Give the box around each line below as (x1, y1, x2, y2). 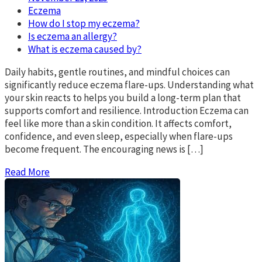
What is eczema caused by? (28, 43, 142, 56)
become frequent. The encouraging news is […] (5, 143, 204, 156)
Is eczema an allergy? (28, 30, 117, 43)
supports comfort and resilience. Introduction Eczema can (5, 104, 249, 118)
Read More (5, 166, 50, 179)
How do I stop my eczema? (28, 17, 140, 30)
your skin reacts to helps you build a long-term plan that (5, 91, 241, 105)
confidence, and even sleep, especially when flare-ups (5, 130, 233, 143)
